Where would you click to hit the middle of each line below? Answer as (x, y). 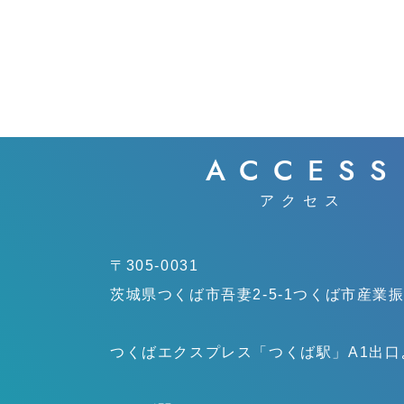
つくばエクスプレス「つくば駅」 (229, 352)
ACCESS (303, 170)
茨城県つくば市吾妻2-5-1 (202, 294)
